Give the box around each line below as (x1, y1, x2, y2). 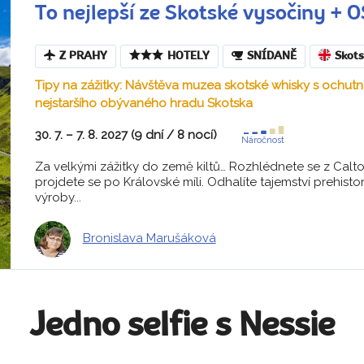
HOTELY (167, 50, 210, 62)
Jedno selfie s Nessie (29, 310, 335, 343)
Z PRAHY (58, 50, 107, 62)
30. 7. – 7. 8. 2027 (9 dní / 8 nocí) (34, 127, 217, 142)
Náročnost (240, 134, 284, 145)
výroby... (34, 189, 81, 205)
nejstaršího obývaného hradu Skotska (34, 95, 253, 110)
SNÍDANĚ (246, 50, 297, 62)
